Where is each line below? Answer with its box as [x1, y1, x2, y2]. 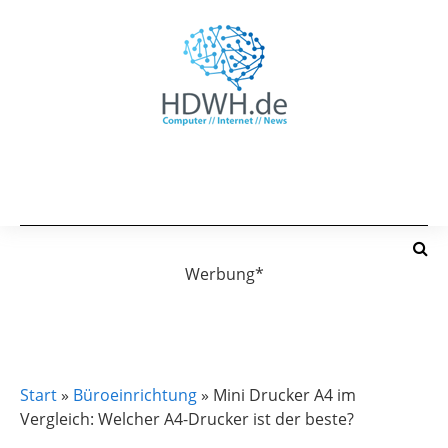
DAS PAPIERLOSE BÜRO [161, 364, 286, 379]
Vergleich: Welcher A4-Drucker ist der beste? [20, 408, 354, 430]
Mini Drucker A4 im [213, 384, 356, 406]
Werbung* [184, 263, 264, 285]
